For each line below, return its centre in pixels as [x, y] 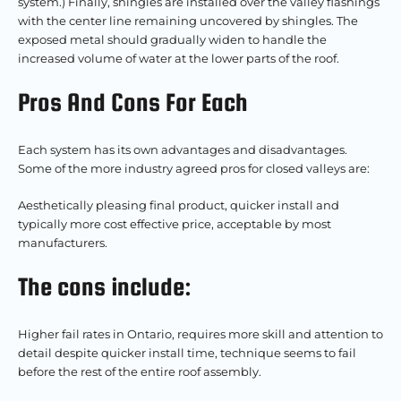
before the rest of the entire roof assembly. [140, 371]
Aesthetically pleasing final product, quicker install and [179, 205]
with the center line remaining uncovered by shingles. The [188, 21]
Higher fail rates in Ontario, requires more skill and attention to [200, 334]
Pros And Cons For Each [133, 102]
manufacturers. [63, 243]
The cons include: [105, 286]
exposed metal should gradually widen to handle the [172, 39]
